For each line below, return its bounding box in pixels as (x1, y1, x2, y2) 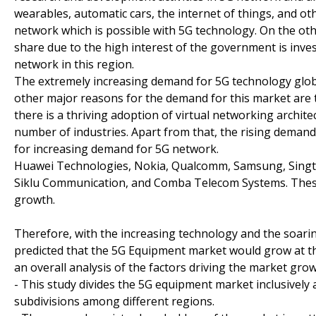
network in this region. (14, 56, 134, 72)
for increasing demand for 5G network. (14, 140, 219, 157)
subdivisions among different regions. (14, 293, 214, 309)
